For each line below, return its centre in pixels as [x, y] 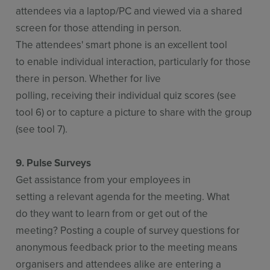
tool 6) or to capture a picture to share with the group [134, 112]
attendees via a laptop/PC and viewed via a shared [129, 11]
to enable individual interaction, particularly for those [133, 61]
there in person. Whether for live [89, 78]
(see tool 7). [43, 129]
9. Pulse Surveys [54, 162]
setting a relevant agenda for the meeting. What [123, 196]
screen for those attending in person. [99, 27]
